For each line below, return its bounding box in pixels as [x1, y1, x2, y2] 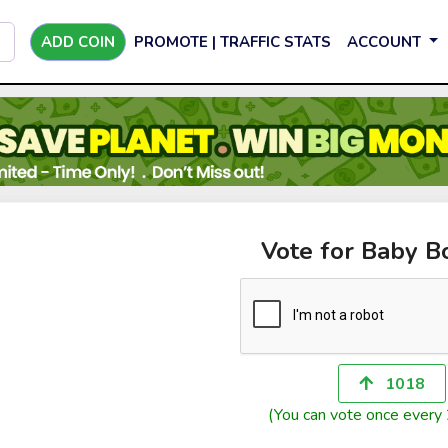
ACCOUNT [347, 31, 425, 52]
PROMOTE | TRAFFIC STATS [134, 31, 331, 52]
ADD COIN [41, 31, 115, 52]
